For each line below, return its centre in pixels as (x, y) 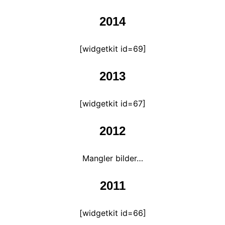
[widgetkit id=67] (113, 103)
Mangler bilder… (113, 158)
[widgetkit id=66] (113, 213)
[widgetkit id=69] (113, 49)
